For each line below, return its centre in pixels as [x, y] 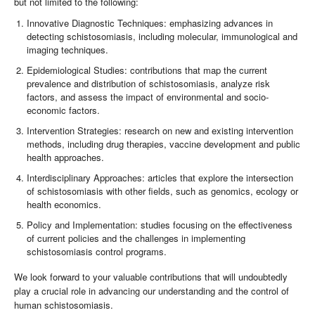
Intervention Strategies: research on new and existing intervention [160, 131]
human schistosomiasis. [64, 304]
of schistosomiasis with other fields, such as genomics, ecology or [163, 191]
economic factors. [64, 110]
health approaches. [66, 157]
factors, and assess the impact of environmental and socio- [148, 97]
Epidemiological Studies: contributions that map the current [147, 70]
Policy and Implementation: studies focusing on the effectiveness [160, 225]
